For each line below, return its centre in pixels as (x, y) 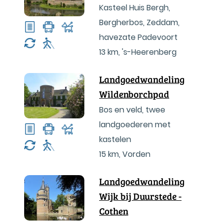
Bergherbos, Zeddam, (139, 22)
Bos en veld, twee (132, 110)
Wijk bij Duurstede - (140, 196)
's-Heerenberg (149, 52)
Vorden (136, 154)
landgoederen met (135, 125)
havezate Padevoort (138, 37)
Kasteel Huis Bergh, (135, 8)
